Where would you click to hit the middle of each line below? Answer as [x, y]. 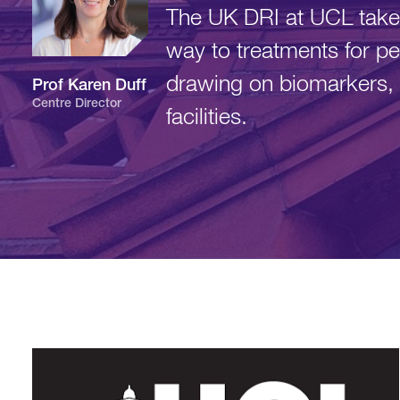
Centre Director [77, 104]
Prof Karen [74, 87]
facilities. [207, 118]
